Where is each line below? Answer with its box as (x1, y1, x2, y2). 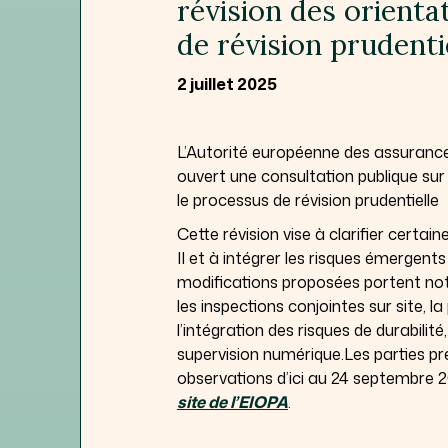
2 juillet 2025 (177, 72, 277, 95)
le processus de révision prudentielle (177, 188, 439, 211)
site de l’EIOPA (177, 390, 288, 413)
